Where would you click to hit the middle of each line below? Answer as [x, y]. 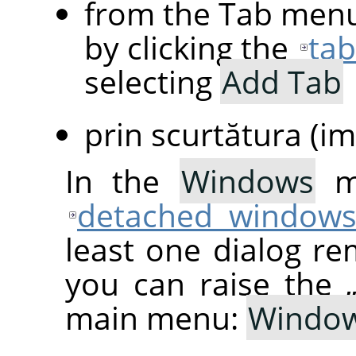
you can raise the [206, 284]
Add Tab [282, 82]
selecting [152, 82]
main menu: [156, 318]
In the [122, 181]
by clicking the [190, 48]
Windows [247, 181]
